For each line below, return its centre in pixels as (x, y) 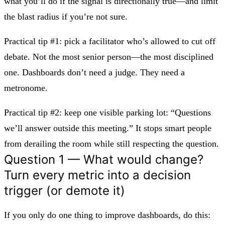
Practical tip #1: (33, 41)
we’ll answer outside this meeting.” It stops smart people (108, 128)
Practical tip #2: (33, 112)
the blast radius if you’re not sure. (66, 16)
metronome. (26, 88)
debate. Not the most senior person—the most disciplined (109, 57)
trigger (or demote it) (65, 190)
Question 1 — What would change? (104, 159)
